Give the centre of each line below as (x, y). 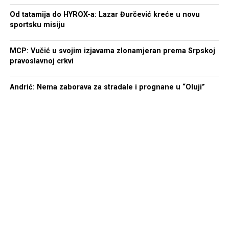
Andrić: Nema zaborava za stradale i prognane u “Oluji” (107, 87)
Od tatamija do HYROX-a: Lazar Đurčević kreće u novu (105, 14)
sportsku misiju (37, 25)
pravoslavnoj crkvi (41, 61)
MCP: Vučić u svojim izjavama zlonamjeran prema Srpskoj (112, 51)
